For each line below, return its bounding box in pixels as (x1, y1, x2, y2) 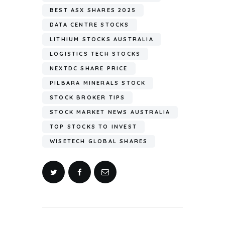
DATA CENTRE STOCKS (50, 21, 130, 28)
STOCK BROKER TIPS (50, 93, 126, 101)
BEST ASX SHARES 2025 (50, 6, 136, 14)
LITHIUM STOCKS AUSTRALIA (50, 35, 154, 43)
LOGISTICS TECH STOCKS (50, 50, 141, 57)
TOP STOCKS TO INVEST (50, 123, 137, 130)
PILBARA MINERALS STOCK (50, 79, 146, 86)
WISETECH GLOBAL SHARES (50, 137, 148, 145)
